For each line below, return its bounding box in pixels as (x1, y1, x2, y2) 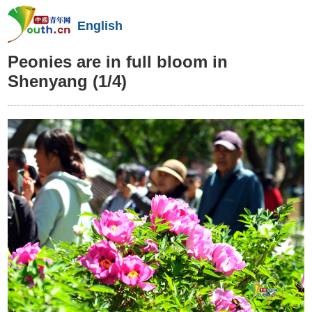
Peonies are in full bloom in (8, 52, 228, 71)
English (77, 19, 123, 33)
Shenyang (8, 72, 93, 91)
